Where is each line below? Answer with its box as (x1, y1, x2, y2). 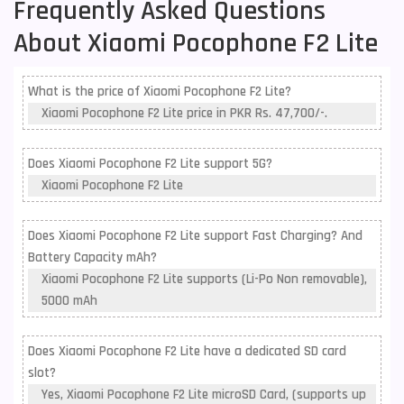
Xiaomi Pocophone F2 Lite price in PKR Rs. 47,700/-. (41, 105, 327, 122)
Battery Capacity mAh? (28, 249, 157, 266)
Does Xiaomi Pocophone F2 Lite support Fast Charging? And (28, 227, 363, 244)
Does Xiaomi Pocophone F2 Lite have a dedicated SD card (28, 343, 346, 360)
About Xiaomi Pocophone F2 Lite (14, 26, 378, 60)
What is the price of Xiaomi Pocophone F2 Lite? (28, 83, 291, 100)
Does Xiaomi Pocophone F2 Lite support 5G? (28, 155, 272, 172)
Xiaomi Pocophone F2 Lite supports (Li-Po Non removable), (41, 271, 367, 288)
